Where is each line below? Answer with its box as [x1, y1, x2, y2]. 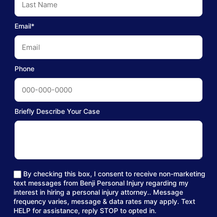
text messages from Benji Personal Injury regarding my [14, 179, 188, 187]
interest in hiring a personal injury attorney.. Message [14, 188, 183, 197]
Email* [15, 22, 34, 30]
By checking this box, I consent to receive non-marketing [23, 170, 205, 178]
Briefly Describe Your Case [15, 107, 100, 115]
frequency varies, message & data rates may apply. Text [14, 197, 195, 206]
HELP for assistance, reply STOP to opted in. [14, 206, 156, 215]
